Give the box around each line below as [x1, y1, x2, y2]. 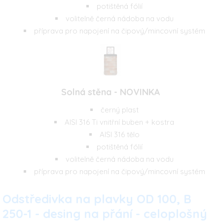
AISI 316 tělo [99, 130, 140, 139]
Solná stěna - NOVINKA [61, 86, 160, 98]
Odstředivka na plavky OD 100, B [2, 191, 191, 206]
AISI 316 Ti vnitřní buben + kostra [65, 117, 174, 127]
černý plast [100, 105, 139, 114]
